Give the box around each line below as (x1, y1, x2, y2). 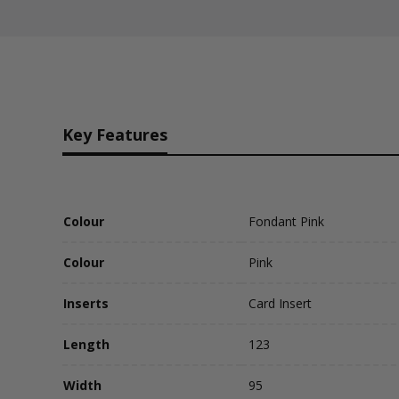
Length (63, 336, 110, 353)
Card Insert (248, 295, 312, 312)
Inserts (63, 295, 109, 312)
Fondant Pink (248, 213, 324, 230)
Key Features (62, 124, 167, 145)
